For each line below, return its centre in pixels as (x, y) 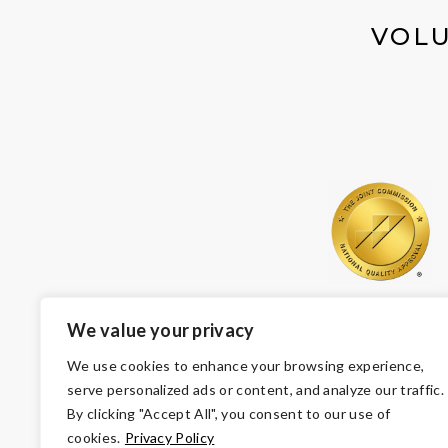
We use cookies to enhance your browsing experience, (246, 365)
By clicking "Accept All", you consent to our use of (229, 413)
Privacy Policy (169, 437)
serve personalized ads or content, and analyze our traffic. (255, 389)
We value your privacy (161, 330)
